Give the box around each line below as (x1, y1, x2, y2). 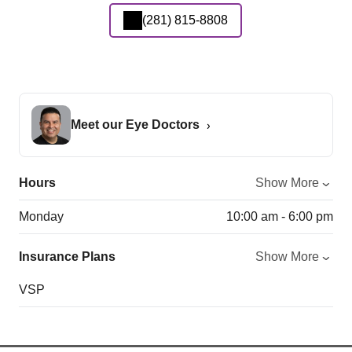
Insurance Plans (19, 249, 115, 263)
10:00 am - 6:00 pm (225, 209, 333, 223)
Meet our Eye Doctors (71, 117, 200, 131)
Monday (19, 209, 64, 223)
